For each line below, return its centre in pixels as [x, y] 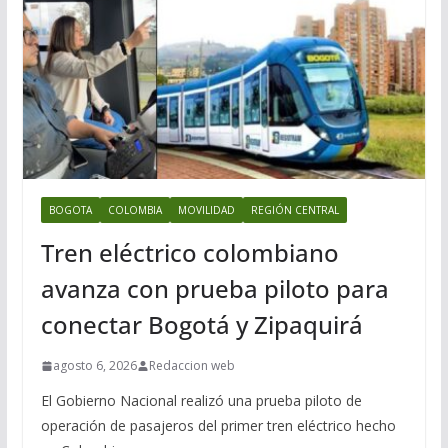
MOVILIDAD [206, 210]
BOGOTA [70, 210]
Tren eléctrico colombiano [189, 253]
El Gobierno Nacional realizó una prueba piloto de [201, 401]
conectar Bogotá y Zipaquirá [201, 325]
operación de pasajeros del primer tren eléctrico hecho [218, 426]
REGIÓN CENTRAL [294, 210]
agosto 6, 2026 [94, 366]
